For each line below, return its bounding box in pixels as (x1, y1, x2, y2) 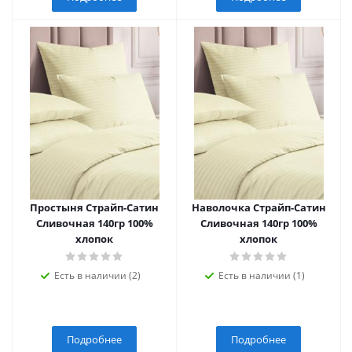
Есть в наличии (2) (54, 269, 141, 282)
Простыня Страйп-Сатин (30, 200, 159, 214)
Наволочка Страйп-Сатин (191, 200, 326, 214)
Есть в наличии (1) (218, 269, 305, 282)
